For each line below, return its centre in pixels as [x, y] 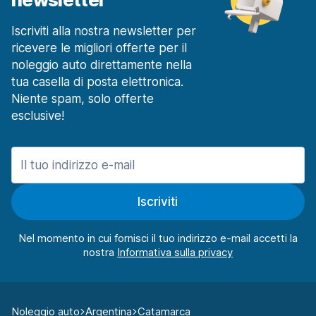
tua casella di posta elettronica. [97, 82]
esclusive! [38, 116]
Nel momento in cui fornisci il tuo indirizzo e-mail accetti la [158, 238]
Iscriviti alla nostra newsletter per [104, 31]
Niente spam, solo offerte [83, 99]
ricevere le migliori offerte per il [99, 48]
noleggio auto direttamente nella [102, 65]
